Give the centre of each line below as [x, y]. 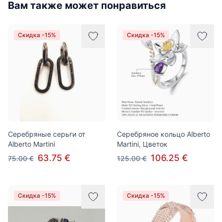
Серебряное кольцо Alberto [164, 134]
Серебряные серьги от [47, 134]
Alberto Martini [31, 144]
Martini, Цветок [142, 144]
